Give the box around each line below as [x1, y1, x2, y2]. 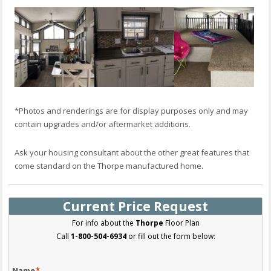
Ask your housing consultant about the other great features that [15, 146, 250, 158]
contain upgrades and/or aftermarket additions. [15, 118, 191, 129]
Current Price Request [63, 197, 208, 215]
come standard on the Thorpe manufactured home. [15, 160, 204, 171]
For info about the [71, 217, 135, 228]
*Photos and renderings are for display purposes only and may [15, 105, 249, 116]
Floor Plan [163, 217, 200, 228]
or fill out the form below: [126, 230, 215, 241]
